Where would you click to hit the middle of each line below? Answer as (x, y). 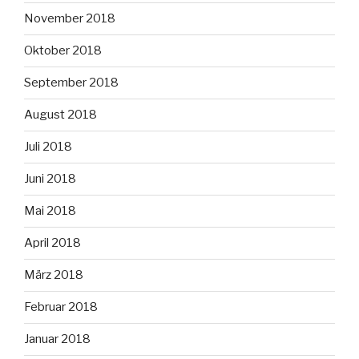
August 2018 (61, 115)
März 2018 (54, 275)
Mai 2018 (50, 211)
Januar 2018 (57, 339)
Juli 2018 (48, 147)
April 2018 (52, 243)
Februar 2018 (61, 307)
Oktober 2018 (63, 51)
